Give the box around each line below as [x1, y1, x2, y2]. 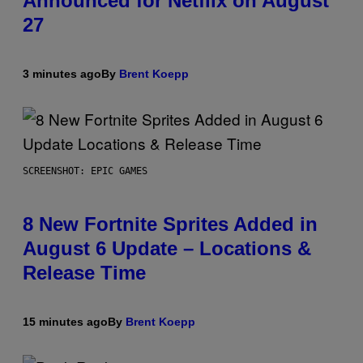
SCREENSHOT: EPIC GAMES [23, 165, 147, 177]
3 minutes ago [23, 67, 101, 81]
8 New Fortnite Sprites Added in [23, 213, 318, 236]
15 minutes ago [23, 315, 108, 329]
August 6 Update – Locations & [23, 237, 311, 260]
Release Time [23, 262, 146, 284]
